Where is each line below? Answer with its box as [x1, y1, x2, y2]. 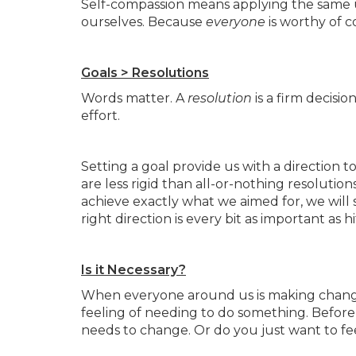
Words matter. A [81, 91, 188, 106]
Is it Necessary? [81, 262, 186, 277]
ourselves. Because [81, 14, 206, 29]
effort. [81, 108, 120, 123]
